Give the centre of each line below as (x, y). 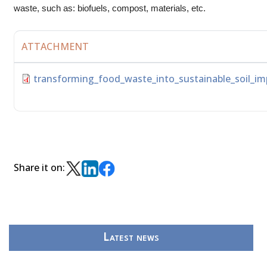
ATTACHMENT (55, 46)
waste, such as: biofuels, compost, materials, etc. (110, 8)
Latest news (131, 237)
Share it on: (39, 167)
